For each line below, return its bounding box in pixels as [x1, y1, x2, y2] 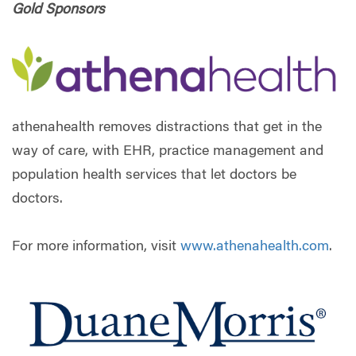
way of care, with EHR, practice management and [12, 144, 323, 159]
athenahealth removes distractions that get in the [12, 120, 322, 135]
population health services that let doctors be [12, 168, 296, 183]
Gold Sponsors [12, 3, 105, 18]
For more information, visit [12, 239, 180, 254]
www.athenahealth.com [180, 239, 329, 254]
